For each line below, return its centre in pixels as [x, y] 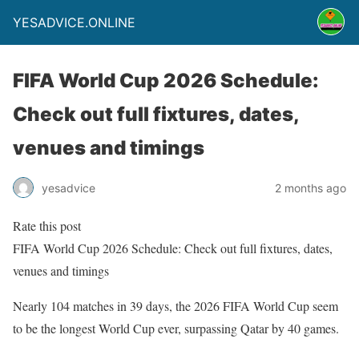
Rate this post [47, 226]
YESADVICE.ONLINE [74, 22]
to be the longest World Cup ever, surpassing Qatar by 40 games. [176, 328]
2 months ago [311, 188]
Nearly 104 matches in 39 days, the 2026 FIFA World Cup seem [175, 306]
